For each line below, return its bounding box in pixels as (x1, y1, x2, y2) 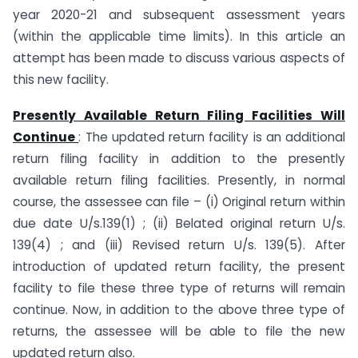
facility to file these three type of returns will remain (13, 279, 345, 296)
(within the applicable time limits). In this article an (13, 28, 345, 45)
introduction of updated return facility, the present (13, 257, 345, 275)
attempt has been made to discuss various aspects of (13, 50, 345, 66)
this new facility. (13, 71, 109, 88)
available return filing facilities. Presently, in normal (13, 171, 345, 189)
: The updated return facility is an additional (78, 128, 345, 145)
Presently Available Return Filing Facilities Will (13, 106, 345, 124)
